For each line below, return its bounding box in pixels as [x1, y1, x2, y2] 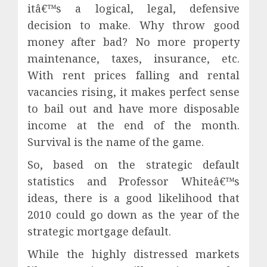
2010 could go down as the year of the [27, 207, 240, 222]
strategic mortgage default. [27, 223, 171, 238]
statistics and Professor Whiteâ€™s [27, 173, 240, 188]
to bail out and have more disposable [27, 101, 240, 116]
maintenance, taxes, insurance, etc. [27, 51, 240, 66]
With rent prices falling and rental [27, 67, 240, 82]
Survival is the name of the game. [27, 134, 204, 149]
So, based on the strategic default [27, 157, 240, 172]
